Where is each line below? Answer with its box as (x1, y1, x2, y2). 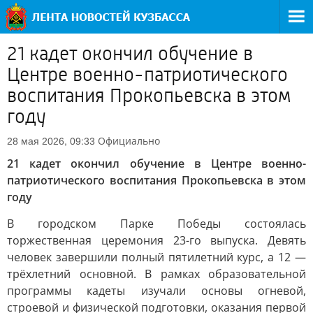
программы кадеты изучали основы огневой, (7, 283, 306, 298)
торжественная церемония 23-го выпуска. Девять (7, 233, 306, 248)
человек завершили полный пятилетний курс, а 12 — (7, 249, 306, 265)
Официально (98, 134, 160, 147)
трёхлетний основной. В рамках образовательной (7, 266, 306, 282)
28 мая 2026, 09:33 (7, 136, 95, 147)
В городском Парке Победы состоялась (7, 216, 306, 231)
